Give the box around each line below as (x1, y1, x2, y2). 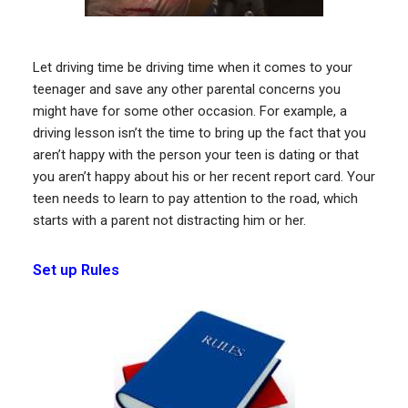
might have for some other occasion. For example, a (32, 102, 347, 119)
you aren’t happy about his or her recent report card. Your (32, 168, 375, 185)
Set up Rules (32, 260, 119, 279)
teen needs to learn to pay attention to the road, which (32, 189, 358, 207)
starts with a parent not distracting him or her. (32, 211, 306, 229)
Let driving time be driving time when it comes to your (32, 58, 352, 76)
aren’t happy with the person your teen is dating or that (32, 146, 359, 163)
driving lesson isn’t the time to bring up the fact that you (32, 124, 366, 141)
